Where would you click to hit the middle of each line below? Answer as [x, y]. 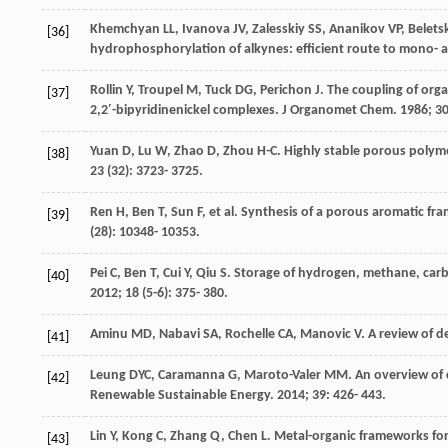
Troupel [160, 90]
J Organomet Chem [337, 110]
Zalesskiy [278, 29]
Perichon [286, 90]
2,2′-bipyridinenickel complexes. [186, 110]
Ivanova [206, 29]
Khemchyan [125, 29]
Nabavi [179, 334]
